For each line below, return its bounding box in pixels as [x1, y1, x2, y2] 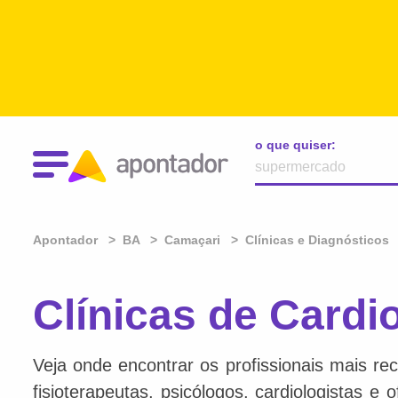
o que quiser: [255, 138, 336, 152]
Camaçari [164, 233, 220, 247]
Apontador [33, 233, 101, 247]
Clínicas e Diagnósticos [245, 233, 389, 247]
